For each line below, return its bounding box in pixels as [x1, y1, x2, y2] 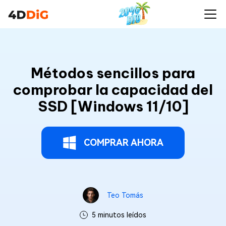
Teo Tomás [107, 191, 143, 199]
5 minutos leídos [92, 211, 146, 219]
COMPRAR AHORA [84, 137, 163, 148]
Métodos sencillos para [31, 64, 195, 82]
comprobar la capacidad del [13, 81, 213, 98]
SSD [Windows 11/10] [37, 97, 189, 115]
